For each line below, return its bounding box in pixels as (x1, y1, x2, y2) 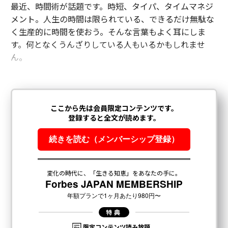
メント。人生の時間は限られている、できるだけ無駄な (10, 13, 214, 25)
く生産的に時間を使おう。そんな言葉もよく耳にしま (10, 25, 206, 38)
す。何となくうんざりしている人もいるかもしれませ (10, 38, 205, 50)
